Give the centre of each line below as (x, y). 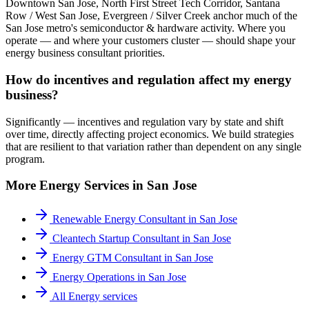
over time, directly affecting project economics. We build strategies (150, 134)
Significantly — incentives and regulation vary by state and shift (144, 121)
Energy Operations (93, 277)
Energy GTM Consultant (107, 258)
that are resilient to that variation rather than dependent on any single (153, 146)
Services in (114, 186)
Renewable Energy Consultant (119, 219)
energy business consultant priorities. (85, 53)
